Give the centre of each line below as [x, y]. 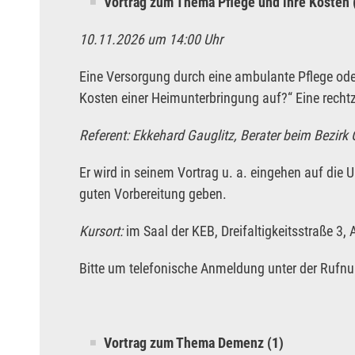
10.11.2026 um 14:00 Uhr [151, 40]
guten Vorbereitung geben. [153, 194]
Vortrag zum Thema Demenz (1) [194, 343]
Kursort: [103, 231]
